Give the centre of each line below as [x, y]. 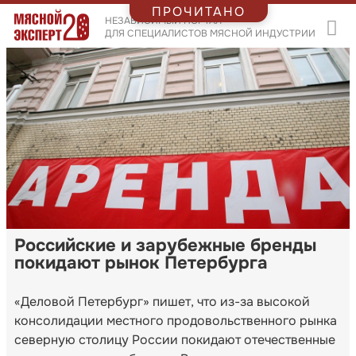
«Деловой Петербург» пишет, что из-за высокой [162, 301]
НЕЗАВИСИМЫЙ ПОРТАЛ [163, 20]
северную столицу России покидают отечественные [175, 339]
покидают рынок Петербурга [141, 263]
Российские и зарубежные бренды [165, 245]
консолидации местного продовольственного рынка [176, 320]
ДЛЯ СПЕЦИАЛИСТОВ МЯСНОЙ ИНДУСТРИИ [210, 33]
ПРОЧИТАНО [199, 11]
